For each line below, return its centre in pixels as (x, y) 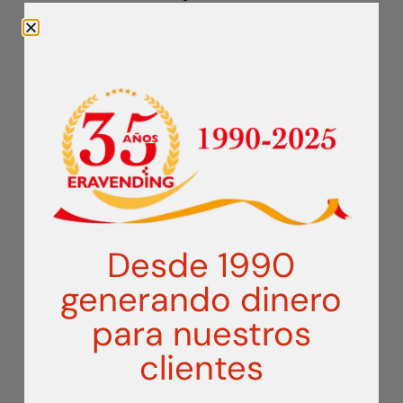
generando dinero (201, 299)
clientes (201, 367)
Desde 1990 (201, 265)
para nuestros (201, 333)
